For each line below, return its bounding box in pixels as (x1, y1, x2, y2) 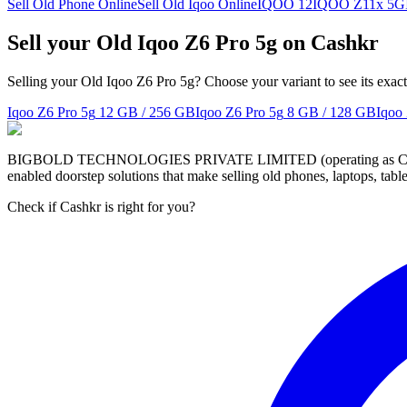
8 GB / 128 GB (287, 104, 376, 120)
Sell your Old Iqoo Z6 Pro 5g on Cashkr (7, 30, 379, 55)
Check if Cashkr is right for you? (7, 198, 195, 214)
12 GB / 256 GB (99, 104, 195, 120)
